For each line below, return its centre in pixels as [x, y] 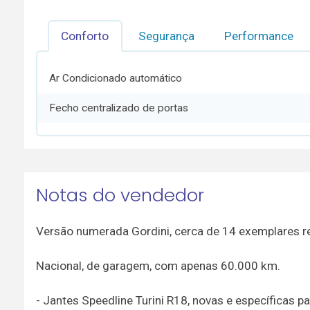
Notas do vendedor [120, 195]
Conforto [85, 36]
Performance [259, 36]
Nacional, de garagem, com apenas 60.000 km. [158, 266]
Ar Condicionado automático [116, 78]
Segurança [167, 36]
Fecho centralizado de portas [119, 108]
